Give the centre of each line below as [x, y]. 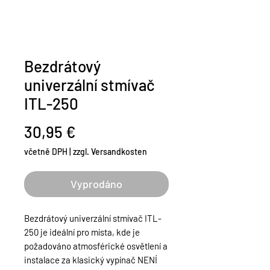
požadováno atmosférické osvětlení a [96, 246]
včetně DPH [46, 152]
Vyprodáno [96, 184]
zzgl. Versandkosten [110, 152]
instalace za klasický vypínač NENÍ [91, 260]
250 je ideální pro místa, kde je [82, 232]
